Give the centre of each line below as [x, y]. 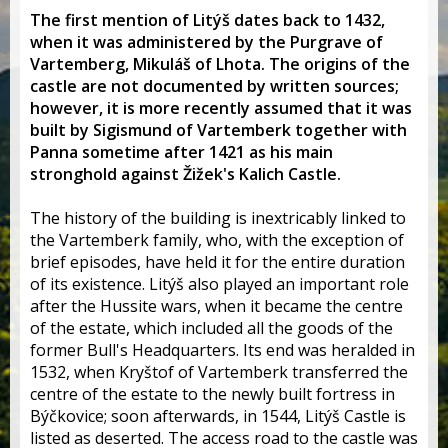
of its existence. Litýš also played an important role [219, 283]
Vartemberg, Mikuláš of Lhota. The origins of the [220, 63]
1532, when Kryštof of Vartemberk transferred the [219, 371]
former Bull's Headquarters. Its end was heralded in [222, 349]
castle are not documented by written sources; [214, 85]
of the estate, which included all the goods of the [211, 327]
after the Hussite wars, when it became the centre [216, 305]
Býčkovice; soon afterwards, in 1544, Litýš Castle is [218, 415]
